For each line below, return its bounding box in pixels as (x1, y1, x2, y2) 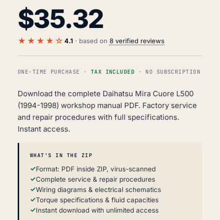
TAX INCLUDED (90, 68, 135, 76)
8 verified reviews (110, 37, 165, 45)
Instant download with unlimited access (36, 206, 159, 215)
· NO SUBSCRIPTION (135, 68, 201, 76)
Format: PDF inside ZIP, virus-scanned (36, 165, 156, 173)
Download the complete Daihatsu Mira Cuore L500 (18, 89, 193, 99)
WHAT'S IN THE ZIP (30, 152, 92, 159)
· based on (73, 37, 110, 45)
